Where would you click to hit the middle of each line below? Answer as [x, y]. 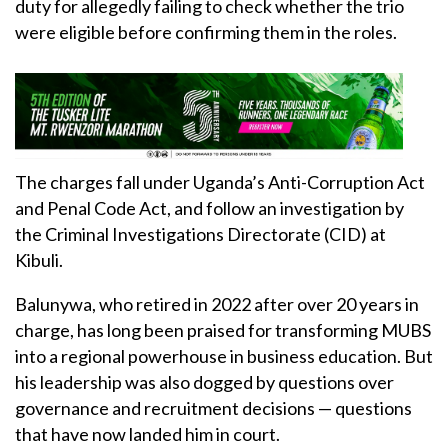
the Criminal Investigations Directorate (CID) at [200, 233]
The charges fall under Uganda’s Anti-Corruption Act [220, 181]
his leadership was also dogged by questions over [204, 381]
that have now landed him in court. [147, 433]
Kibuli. [39, 259]
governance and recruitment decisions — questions [213, 407]
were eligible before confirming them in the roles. [206, 32]
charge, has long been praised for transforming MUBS [223, 329]
